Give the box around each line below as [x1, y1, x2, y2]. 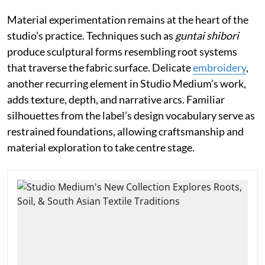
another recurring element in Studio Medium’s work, [7, 76, 246, 90]
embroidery [193, 60, 246, 74]
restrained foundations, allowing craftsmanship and [7, 124, 244, 138]
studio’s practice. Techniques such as [7, 28, 175, 42]
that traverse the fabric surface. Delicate [7, 60, 193, 74]
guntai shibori [175, 28, 239, 42]
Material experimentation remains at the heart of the [7, 12, 248, 26]
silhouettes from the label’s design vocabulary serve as [7, 108, 255, 122]
